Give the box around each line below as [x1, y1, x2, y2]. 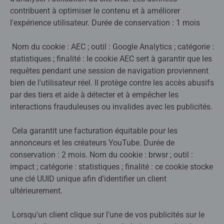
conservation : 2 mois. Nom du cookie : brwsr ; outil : [10, 150, 193, 160]
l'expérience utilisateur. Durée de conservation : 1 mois [10, 18, 200, 28]
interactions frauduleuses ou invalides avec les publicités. [10, 102, 212, 112]
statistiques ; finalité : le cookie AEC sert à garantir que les [10, 54, 212, 64]
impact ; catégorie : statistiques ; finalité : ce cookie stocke [10, 162, 213, 172]
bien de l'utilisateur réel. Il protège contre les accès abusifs [10, 78, 214, 88]
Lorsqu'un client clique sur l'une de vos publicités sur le [10, 210, 204, 220]
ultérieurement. [10, 186, 62, 196]
